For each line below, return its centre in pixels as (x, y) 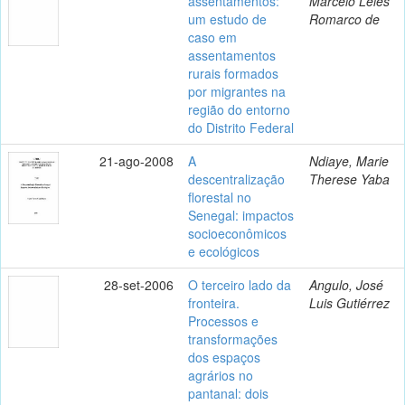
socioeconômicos (237, 233)
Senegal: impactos (241, 215)
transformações (233, 339)
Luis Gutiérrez (349, 302)
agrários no (221, 375)
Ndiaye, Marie (349, 160)
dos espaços (224, 357)
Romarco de (344, 19)
